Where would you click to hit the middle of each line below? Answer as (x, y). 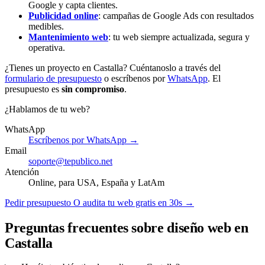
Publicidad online (63, 15)
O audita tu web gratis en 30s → (134, 202)
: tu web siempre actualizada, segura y (179, 37)
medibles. (46, 26)
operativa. (47, 47)
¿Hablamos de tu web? (47, 109)
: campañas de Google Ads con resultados (176, 15)
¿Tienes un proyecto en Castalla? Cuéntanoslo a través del (113, 67)
